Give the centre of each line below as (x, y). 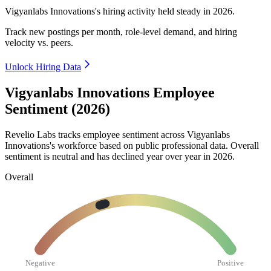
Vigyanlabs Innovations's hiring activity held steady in (109, 11)
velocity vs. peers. (39, 43)
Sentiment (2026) (57, 109)
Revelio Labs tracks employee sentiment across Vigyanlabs (117, 134)
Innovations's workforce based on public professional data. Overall (132, 145)
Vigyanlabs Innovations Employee (110, 93)
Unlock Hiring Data (43, 67)
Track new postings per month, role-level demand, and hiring (121, 32)
